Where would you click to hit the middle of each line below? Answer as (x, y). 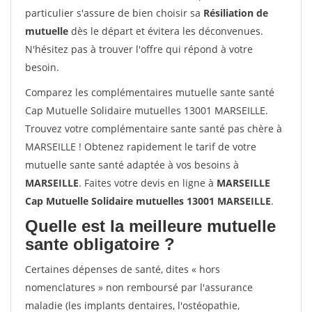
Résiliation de (236, 13)
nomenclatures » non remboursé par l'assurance (139, 287)
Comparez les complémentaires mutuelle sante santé (150, 92)
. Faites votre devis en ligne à (148, 183)
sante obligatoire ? (100, 244)
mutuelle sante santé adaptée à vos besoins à (132, 165)
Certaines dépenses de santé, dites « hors (123, 269)
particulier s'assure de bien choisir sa (114, 13)
